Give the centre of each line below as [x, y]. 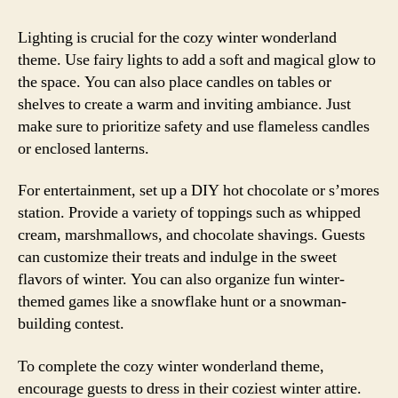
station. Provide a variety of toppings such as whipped [189, 213]
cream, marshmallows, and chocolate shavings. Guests [191, 235]
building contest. [71, 324]
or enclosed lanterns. [84, 148]
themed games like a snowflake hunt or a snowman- [182, 302]
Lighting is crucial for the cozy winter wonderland [177, 37]
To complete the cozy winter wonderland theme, [171, 366]
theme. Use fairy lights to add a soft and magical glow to [197, 60]
